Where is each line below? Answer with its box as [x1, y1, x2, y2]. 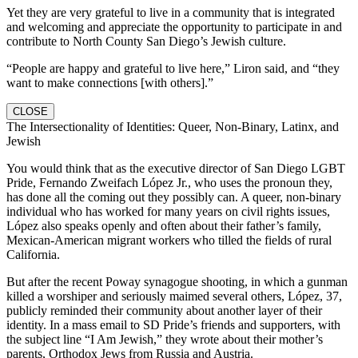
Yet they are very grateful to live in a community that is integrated [6, 5, 335, 19]
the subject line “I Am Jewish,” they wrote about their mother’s [6, 332, 323, 346]
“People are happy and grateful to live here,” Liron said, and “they [6, 61, 340, 75]
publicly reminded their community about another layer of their [6, 303, 322, 317]
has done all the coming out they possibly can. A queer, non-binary [6, 189, 341, 204]
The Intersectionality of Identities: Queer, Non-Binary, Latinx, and [6, 119, 339, 133]
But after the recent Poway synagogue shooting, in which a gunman [6, 274, 348, 288]
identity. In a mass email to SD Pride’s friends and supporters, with [6, 317, 340, 332]
